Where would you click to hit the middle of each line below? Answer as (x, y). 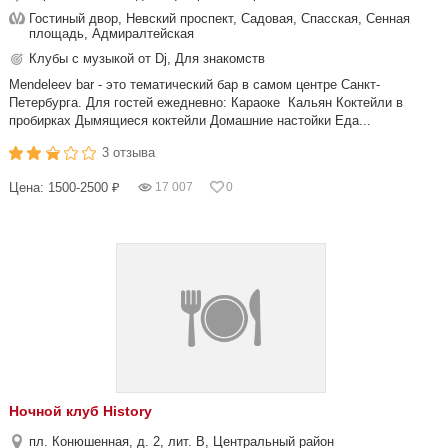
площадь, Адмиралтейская (111, 33)
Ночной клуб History (80, 411)
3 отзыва (129, 152)
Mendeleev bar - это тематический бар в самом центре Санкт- (194, 84)
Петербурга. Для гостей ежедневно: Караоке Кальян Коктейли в (206, 102)
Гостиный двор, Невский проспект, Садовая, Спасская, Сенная (219, 18)
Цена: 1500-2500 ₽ (64, 187)
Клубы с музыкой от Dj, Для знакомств (147, 58)
